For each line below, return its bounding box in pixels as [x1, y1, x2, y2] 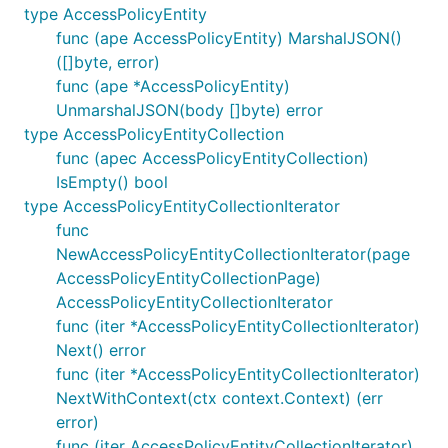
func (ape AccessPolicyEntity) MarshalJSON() [56, 28, 402, 48]
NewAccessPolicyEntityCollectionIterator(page [56, 244, 410, 264]
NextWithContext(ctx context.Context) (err [56, 388, 383, 408]
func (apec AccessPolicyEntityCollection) [56, 148, 369, 168]
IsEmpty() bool [56, 172, 168, 192]
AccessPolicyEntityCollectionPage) [56, 268, 321, 288]
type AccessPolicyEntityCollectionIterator [24, 196, 340, 216]
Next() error [56, 340, 146, 360]
